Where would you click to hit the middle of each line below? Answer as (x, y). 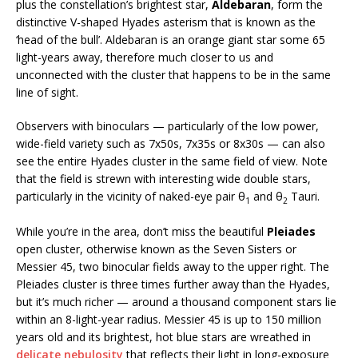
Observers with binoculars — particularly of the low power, (167, 125)
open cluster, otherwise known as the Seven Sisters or (156, 249)
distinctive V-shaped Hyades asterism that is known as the (166, 22)
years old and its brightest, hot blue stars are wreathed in (163, 336)
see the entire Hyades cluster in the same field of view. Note (172, 161)
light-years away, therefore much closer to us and (145, 57)
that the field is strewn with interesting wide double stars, (163, 178)
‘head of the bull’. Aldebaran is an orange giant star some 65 (171, 39)
